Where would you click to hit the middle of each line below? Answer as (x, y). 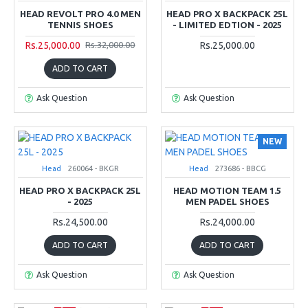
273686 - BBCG (240, 168)
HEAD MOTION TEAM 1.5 (228, 190)
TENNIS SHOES (80, 24)
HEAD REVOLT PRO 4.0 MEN (80, 13)
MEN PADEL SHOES (227, 201)
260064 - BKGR (93, 168)
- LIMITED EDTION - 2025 (228, 24)
